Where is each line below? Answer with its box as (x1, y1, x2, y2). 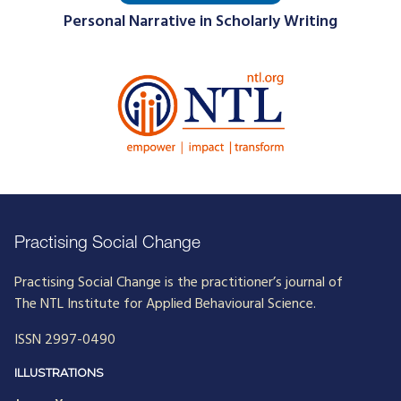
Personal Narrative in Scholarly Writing (64, 9, 337, 36)
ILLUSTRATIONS (14, 365, 104, 380)
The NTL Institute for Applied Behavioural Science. (14, 292, 316, 316)
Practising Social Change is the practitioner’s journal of (14, 270, 343, 294)
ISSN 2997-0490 (14, 328, 115, 352)
